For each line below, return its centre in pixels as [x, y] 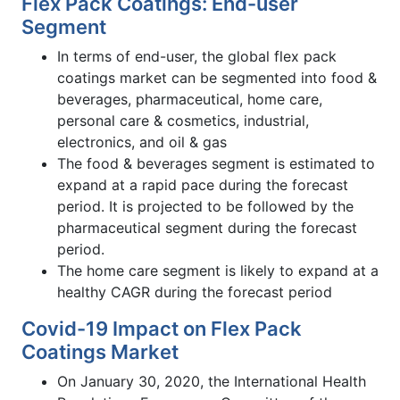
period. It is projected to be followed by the [205, 206]
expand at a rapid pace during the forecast [203, 184]
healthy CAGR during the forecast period [195, 292]
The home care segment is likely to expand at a [218, 270]
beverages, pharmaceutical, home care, [190, 99]
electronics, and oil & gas [142, 142]
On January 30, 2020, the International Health [212, 381]
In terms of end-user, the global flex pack [197, 56]
